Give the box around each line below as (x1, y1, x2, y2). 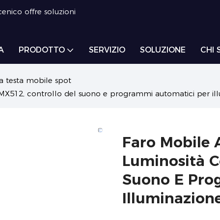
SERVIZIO (89, 45, 125, 55)
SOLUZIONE (140, 45, 186, 55)
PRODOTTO (19, 45, 65, 55)
